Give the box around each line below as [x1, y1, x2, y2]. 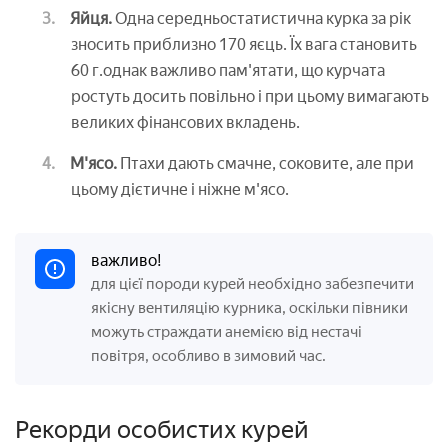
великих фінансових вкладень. [71, 112, 300, 132]
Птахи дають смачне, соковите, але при [117, 153, 414, 173]
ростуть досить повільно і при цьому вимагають [71, 86, 429, 106]
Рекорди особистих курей [15, 414, 309, 444]
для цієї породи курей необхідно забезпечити [91, 274, 414, 293]
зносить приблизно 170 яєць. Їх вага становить [71, 34, 417, 54]
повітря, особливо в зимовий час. [91, 346, 326, 365]
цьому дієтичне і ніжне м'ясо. [71, 179, 289, 199]
